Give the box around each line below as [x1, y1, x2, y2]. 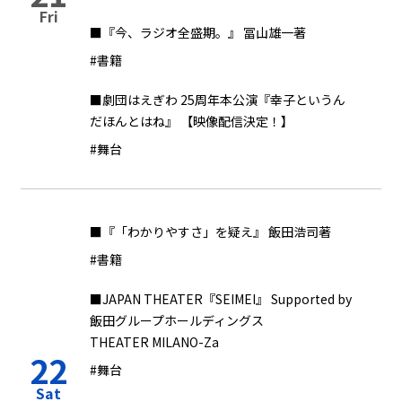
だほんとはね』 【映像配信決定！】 [90, 112, 293, 130]
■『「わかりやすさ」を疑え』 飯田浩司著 [90, 223, 331, 240]
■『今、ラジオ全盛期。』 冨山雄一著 [90, 23, 306, 41]
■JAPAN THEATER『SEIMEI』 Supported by [90, 290, 352, 308]
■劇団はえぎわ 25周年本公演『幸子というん [90, 91, 345, 109]
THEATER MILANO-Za [90, 333, 219, 351]
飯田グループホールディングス [90, 311, 264, 329]
